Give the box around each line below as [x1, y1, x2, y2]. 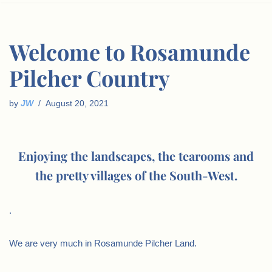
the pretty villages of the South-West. [35, 167, 237, 183]
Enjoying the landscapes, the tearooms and [18, 148, 254, 164]
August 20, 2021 [46, 99, 109, 108]
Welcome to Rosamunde [9, 37, 250, 66]
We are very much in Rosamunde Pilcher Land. [9, 238, 197, 248]
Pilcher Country [9, 63, 170, 92]
